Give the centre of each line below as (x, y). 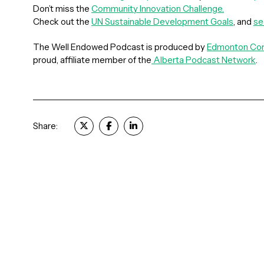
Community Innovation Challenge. (158, 9)
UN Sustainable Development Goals (162, 22)
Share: (45, 126)
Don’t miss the (62, 9)
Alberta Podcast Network (204, 60)
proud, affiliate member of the (92, 60)
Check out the (62, 22)
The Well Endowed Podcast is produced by (120, 47)
